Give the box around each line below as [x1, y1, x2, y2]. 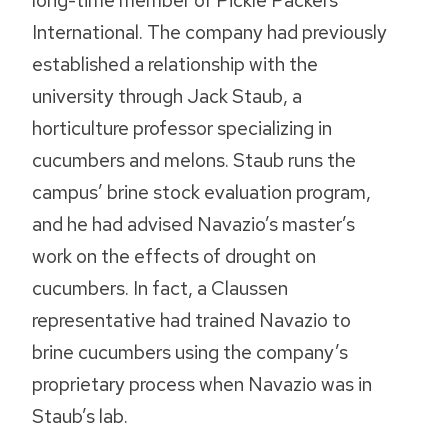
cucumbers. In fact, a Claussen [32, 275, 288, 302]
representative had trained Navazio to [32, 307, 351, 334]
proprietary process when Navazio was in [32, 371, 372, 398]
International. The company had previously [32, 19, 387, 46]
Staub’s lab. [32, 403, 128, 430]
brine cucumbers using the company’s [32, 339, 348, 366]
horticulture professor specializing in [32, 115, 332, 142]
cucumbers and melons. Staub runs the [32, 147, 356, 174]
